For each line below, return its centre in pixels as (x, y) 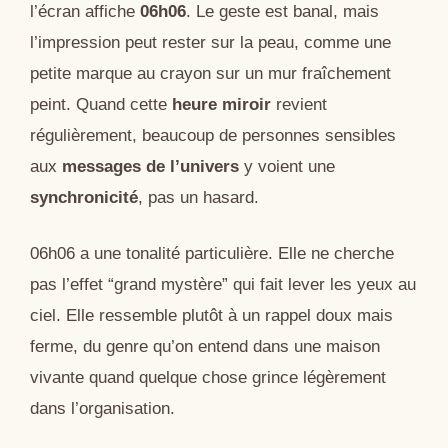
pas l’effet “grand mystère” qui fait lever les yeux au (223, 285)
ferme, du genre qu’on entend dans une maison (205, 347)
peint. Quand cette (101, 104)
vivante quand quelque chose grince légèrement (208, 378)
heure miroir (221, 104)
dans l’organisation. (102, 409)
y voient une (287, 166)
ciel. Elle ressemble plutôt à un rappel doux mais (211, 316)
